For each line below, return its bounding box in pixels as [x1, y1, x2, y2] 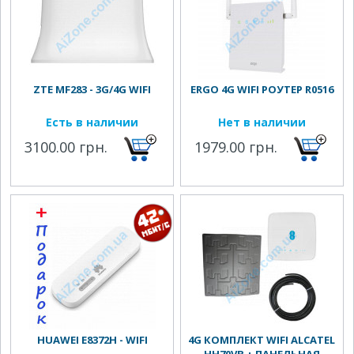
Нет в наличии [217, 115, 306, 130]
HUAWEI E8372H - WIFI [36, 333, 148, 347]
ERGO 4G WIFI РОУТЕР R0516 [190, 82, 333, 96]
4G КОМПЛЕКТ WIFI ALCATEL [188, 333, 336, 347]
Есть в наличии [46, 115, 138, 130]
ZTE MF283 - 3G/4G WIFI [33, 82, 151, 96]
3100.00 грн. [24, 137, 108, 156]
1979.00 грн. [194, 137, 278, 156]
